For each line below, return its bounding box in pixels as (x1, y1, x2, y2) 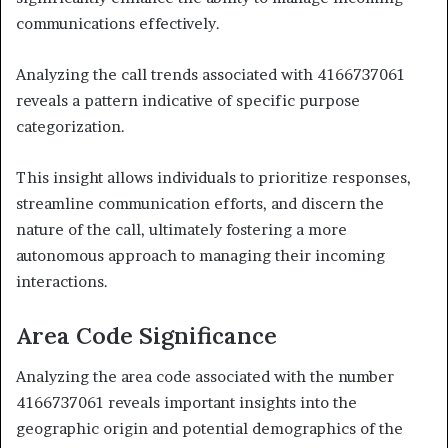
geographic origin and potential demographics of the (16, 418, 403, 438)
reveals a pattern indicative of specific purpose (16, 91, 360, 111)
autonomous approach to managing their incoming (16, 246, 385, 266)
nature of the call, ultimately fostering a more (16, 220, 347, 240)
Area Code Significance (16, 321, 277, 351)
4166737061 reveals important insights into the (16, 392, 357, 412)
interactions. (16, 272, 108, 292)
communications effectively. (16, 14, 220, 34)
